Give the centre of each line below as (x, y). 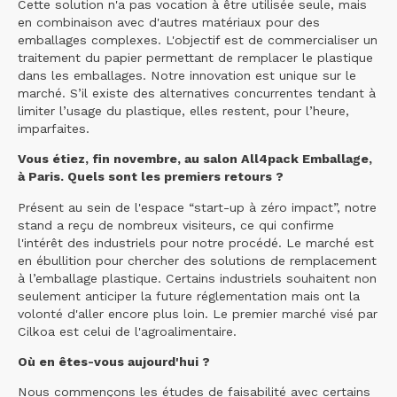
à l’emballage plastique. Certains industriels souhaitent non (197, 278)
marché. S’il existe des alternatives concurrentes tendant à (197, 93)
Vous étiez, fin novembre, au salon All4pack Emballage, (195, 159)
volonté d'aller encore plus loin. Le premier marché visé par (198, 313)
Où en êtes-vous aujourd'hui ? (114, 361)
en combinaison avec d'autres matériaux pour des (169, 23)
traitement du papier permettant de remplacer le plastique (195, 58)
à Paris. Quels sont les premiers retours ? (151, 177)
